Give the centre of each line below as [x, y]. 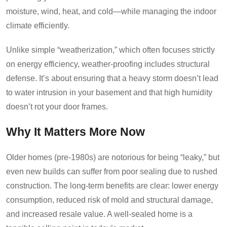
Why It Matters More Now [75, 132]
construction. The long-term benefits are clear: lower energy [112, 185]
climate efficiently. [38, 25]
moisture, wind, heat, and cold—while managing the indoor [111, 11]
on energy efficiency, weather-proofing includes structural [108, 64]
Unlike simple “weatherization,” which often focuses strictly [110, 50]
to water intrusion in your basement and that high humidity [109, 92]
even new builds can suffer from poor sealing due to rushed [112, 171]
